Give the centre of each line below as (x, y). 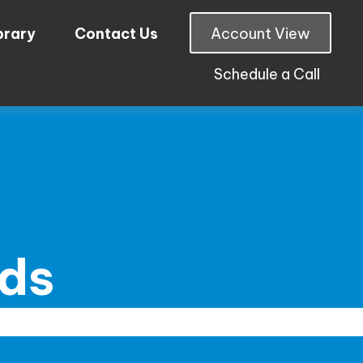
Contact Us (117, 33)
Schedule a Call (267, 75)
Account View (261, 33)
